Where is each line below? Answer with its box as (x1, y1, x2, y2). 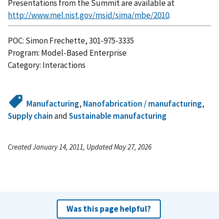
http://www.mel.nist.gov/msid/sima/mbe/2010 (8, 9, 169, 21)
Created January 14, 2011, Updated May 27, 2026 (8, 142, 152, 152)
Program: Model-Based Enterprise (8, 47, 127, 59)
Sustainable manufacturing (69, 110, 167, 122)
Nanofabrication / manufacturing (83, 98, 202, 109)
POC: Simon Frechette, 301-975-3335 (8, 35, 134, 46)
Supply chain (8, 110, 53, 122)
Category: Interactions (8, 60, 86, 71)
